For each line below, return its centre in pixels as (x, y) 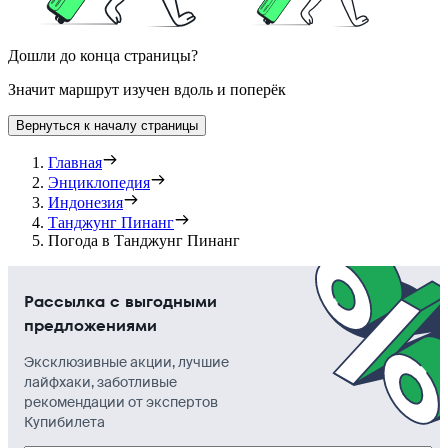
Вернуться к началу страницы (107, 125)
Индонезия (85, 202)
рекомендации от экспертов (121, 401)
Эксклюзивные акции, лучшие (126, 361)
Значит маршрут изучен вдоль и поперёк (147, 89)
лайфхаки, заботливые (100, 381)
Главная (75, 162)
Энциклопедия (99, 182)
